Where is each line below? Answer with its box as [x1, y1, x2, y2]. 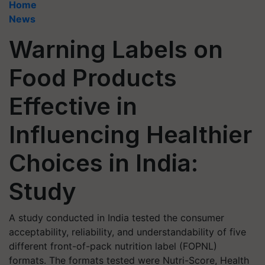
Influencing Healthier [9, 120, 252, 149]
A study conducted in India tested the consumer [9, 212, 224, 224]
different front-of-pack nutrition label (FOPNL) [9, 240, 217, 252]
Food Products [9, 63, 177, 92]
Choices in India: [9, 148, 198, 177]
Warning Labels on [9, 35, 223, 64]
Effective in [9, 92, 137, 121]
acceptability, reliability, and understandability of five [9, 226, 246, 238]
